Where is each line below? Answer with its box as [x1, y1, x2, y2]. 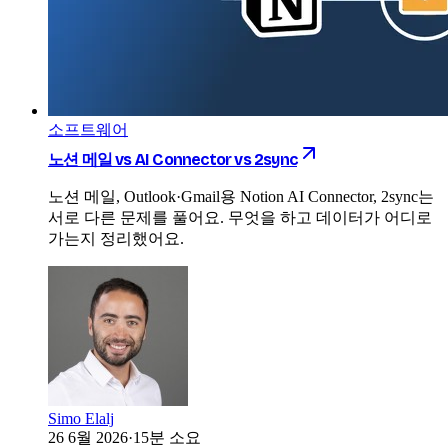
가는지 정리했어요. [48, 229, 184, 247]
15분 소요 [133, 428, 201, 446]
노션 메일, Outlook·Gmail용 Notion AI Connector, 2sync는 [48, 187, 434, 205]
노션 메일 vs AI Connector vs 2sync [48, 149, 297, 169]
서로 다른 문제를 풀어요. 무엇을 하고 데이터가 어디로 [48, 208, 432, 226]
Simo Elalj [48, 409, 114, 427]
